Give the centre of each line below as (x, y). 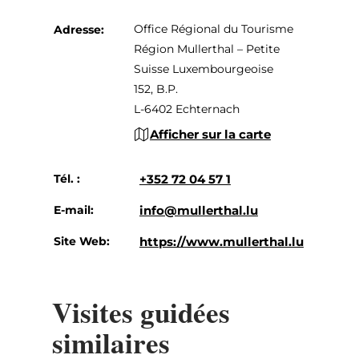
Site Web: (81, 241)
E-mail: (73, 210)
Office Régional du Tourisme (213, 28)
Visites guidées (141, 312)
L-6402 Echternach (186, 109)
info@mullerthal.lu (198, 210)
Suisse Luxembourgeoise (203, 69)
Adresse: (79, 29)
